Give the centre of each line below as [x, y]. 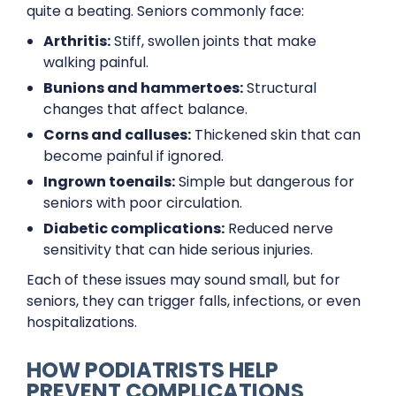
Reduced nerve [279, 228]
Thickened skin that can [276, 135]
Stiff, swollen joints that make [214, 41]
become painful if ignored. [134, 156]
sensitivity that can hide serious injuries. [179, 250]
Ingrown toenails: [110, 182]
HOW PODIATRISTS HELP [152, 370]
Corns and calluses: [118, 135]
